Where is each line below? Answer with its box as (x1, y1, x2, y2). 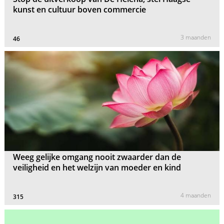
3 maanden (180, 32, 211, 41)
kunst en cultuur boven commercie (13, 3, 146, 15)
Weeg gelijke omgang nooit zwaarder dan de (13, 151, 181, 163)
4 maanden (180, 191, 211, 200)
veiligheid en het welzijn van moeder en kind (13, 162, 181, 173)
